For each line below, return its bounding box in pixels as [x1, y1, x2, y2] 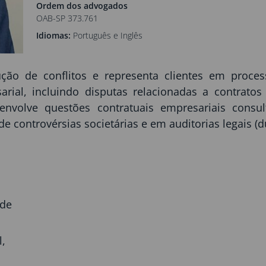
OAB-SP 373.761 [36, 12, 99, 24]
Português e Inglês [71, 30, 143, 42]
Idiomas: [36, 30, 71, 42]
